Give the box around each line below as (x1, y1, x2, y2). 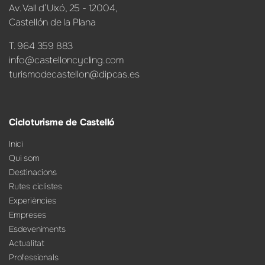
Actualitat (9, 237, 44, 248)
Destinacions (9, 166, 57, 177)
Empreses (9, 209, 46, 220)
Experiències (9, 195, 56, 206)
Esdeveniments (9, 223, 66, 234)
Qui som (9, 152, 40, 163)
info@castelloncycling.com (9, 54, 124, 67)
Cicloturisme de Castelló (9, 115, 115, 128)
